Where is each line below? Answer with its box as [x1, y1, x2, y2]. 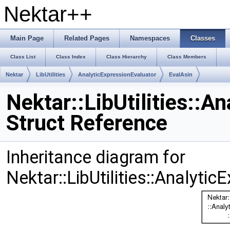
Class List [10, 54, 35, 60]
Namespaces [130, 34, 170, 42]
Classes [190, 34, 215, 42]
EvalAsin [169, 71, 193, 78]
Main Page [10, 34, 44, 42]
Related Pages [64, 34, 109, 42]
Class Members [167, 54, 206, 60]
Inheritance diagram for [6, 147, 185, 167]
